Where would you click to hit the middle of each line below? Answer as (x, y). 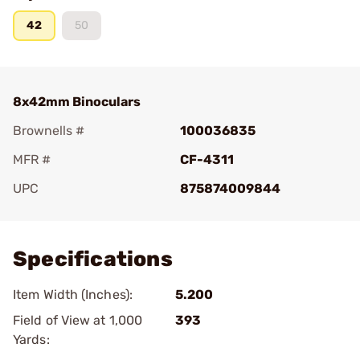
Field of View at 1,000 (78, 320)
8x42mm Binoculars (77, 102)
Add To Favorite (83, 211)
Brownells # (49, 131)
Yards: (31, 340)
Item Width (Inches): (73, 295)
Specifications (93, 259)
